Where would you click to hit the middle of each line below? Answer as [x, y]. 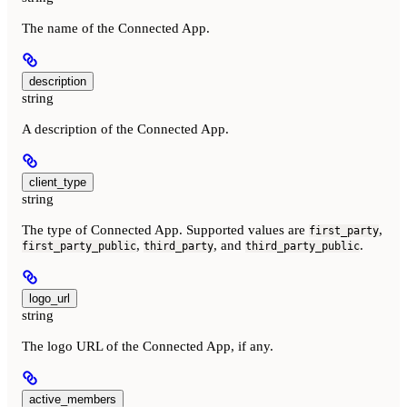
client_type [58, 183]
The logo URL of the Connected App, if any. [148, 347]
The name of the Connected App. [116, 29]
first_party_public [79, 247]
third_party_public [303, 247]
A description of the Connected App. [125, 129]
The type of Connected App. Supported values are [165, 230]
